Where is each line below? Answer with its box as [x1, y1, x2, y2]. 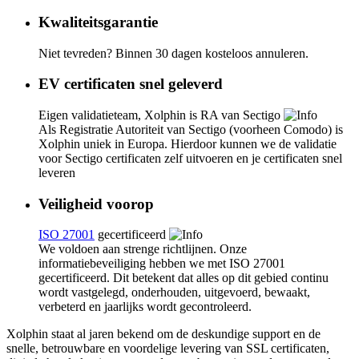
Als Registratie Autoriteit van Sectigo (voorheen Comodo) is [38, 122, 343, 136]
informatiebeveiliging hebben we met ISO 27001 [38, 256, 285, 271]
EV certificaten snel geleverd [38, 75, 223, 93]
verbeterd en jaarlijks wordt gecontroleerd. [38, 300, 252, 314]
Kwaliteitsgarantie [38, 13, 158, 30]
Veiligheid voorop [38, 195, 154, 212]
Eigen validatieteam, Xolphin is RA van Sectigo [38, 107, 284, 122]
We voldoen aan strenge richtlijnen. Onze [38, 242, 247, 256]
